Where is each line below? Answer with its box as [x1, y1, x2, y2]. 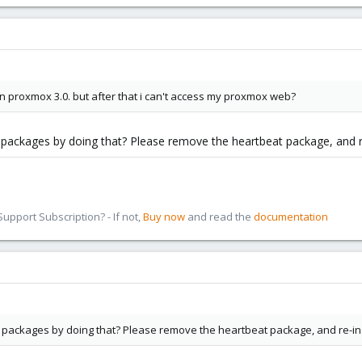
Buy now [143, 209, 185, 224]
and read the [185, 209, 254, 224]
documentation [254, 209, 328, 224]
